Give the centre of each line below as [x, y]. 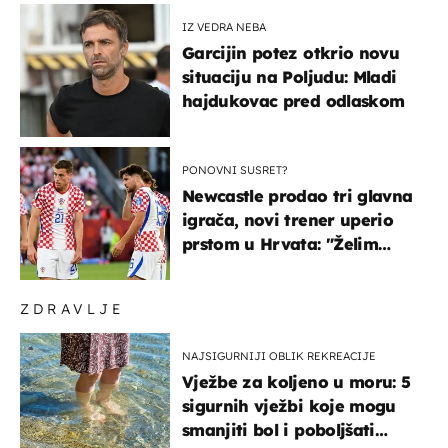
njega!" [211, 267]
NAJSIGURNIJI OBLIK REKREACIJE [279, 355]
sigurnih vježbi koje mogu [289, 405]
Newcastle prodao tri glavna [297, 195]
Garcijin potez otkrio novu [290, 52]
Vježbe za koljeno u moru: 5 [296, 381]
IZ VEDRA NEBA [224, 26]
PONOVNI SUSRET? [235, 169]
